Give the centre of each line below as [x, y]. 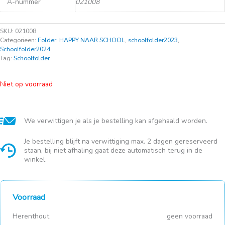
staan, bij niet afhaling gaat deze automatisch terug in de [113, 150]
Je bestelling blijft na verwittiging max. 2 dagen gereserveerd [121, 141]
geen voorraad [190, 216]
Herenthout [31, 216]
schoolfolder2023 [153, 40]
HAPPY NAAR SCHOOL [92, 40]
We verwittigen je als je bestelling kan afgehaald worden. [116, 121]
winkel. [35, 159]
